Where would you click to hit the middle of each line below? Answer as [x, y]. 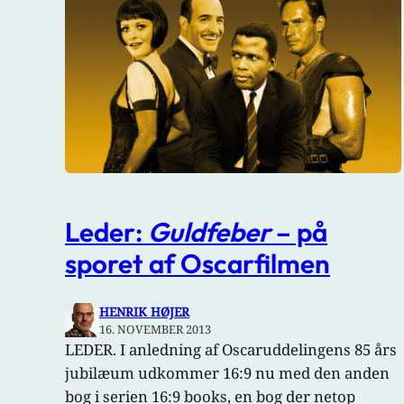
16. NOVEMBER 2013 [155, 329]
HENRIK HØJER [144, 311]
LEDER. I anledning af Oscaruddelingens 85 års [231, 349]
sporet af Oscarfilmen [197, 263]
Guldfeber [209, 232]
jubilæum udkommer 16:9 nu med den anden [227, 372]
